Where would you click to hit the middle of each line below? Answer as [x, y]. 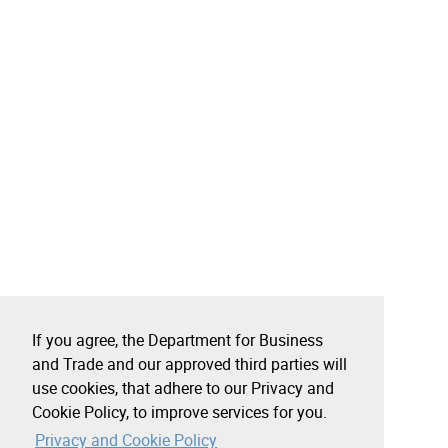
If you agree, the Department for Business [177, 340]
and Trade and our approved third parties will [189, 364]
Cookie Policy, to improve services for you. [179, 412]
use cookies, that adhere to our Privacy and [183, 388]
